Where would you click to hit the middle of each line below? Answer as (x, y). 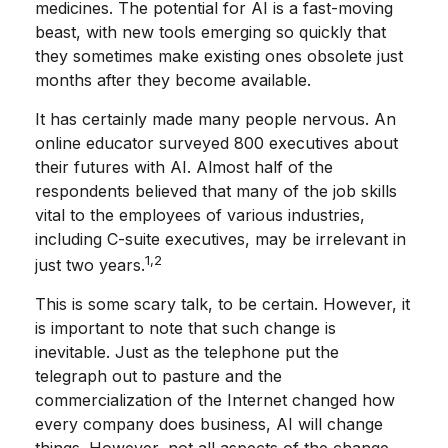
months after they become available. (173, 80)
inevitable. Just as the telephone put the (187, 352)
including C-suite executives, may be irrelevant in (220, 239)
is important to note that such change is (185, 328)
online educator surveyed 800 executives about (216, 143)
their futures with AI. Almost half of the (184, 167)
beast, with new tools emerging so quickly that (210, 32)
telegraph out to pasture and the (158, 376)
